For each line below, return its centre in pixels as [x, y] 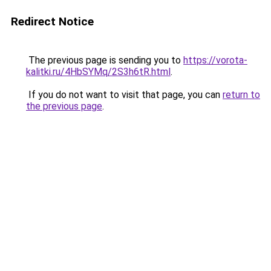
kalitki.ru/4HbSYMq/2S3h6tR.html [98, 72]
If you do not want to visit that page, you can [124, 95]
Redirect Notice [52, 21]
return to [241, 95]
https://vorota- [215, 60]
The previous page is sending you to [105, 60]
